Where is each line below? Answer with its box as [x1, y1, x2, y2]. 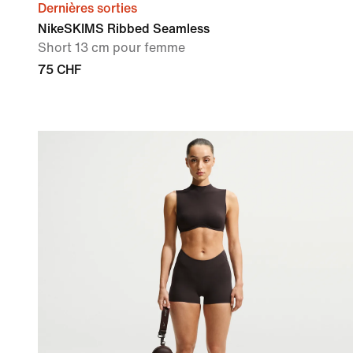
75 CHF [38, 62, 81, 76]
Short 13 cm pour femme [38, 40, 185, 54]
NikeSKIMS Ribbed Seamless [38, 21, 210, 35]
